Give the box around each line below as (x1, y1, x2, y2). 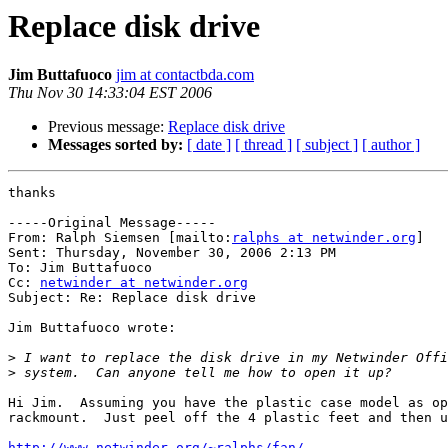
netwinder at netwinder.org (40, 275, 248, 291)
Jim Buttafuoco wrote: (8, 320, 176, 336)
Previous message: (48, 118, 168, 136)
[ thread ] (235, 136, 292, 154)
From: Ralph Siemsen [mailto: (8, 230, 232, 246)
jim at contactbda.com (116, 66, 254, 84)
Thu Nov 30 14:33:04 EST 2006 (8, 84, 212, 102)
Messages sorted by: (48, 136, 183, 154)
